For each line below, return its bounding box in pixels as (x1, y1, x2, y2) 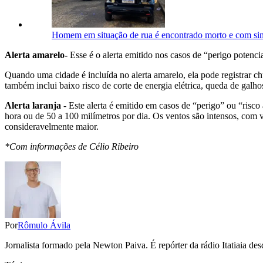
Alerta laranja (5, 100, 61, 111)
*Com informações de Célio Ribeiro (5, 141, 139, 152)
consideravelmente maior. (5, 122, 99, 132)
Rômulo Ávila (18, 220, 70, 231)
